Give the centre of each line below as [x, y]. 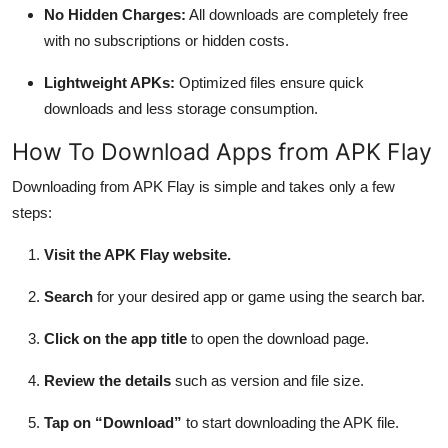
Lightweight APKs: [109, 82]
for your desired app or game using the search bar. [259, 296]
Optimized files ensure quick [269, 82]
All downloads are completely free [297, 14]
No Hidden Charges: [115, 14]
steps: [32, 212]
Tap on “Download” [113, 422]
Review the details [107, 380]
